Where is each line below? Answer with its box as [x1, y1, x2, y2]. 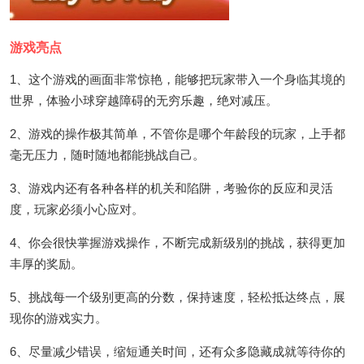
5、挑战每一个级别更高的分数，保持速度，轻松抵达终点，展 [10, 289, 345, 304]
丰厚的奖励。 [10, 256, 83, 271]
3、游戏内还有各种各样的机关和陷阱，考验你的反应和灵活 [10, 180, 333, 195]
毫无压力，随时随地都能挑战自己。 [10, 147, 205, 162]
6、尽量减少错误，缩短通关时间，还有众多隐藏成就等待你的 [10, 344, 345, 358]
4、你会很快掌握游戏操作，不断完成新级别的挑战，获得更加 [10, 235, 345, 249]
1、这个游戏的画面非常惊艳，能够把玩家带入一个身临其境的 [10, 71, 345, 86]
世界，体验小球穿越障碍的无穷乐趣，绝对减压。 [10, 93, 278, 107]
